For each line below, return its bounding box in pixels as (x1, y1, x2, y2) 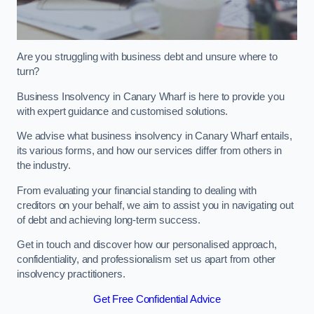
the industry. (17, 160, 74, 172)
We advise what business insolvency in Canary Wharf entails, (17, 130, 292, 142)
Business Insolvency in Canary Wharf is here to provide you (17, 90, 285, 102)
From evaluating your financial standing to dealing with (17, 184, 257, 196)
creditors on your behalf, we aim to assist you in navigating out (17, 199, 294, 211)
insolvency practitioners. (17, 268, 125, 280)
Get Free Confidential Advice (93, 293, 221, 305)
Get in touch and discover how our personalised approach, (17, 239, 277, 251)
